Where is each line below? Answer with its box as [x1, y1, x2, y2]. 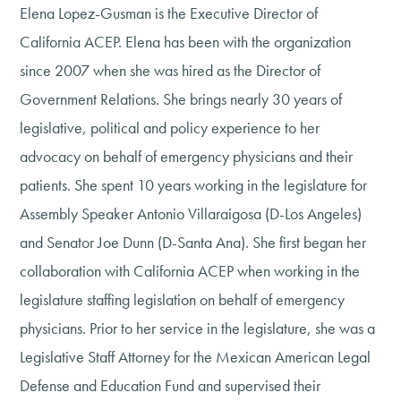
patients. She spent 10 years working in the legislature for [20, 175, 368, 196]
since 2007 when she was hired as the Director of [20, 60, 321, 81]
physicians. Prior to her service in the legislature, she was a [20, 318, 376, 339]
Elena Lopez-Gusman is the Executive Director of [20, 3, 319, 24]
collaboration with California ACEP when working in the [20, 260, 361, 282]
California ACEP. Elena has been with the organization [20, 31, 352, 53]
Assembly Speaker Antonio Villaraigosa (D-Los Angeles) [20, 203, 363, 225]
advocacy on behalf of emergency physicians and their [20, 146, 354, 167]
